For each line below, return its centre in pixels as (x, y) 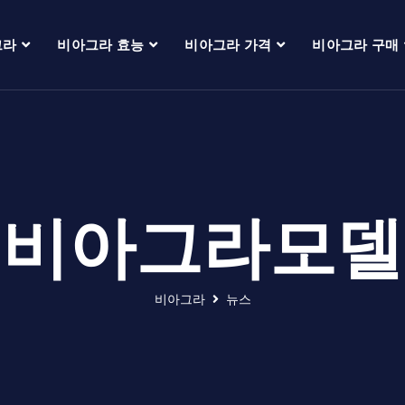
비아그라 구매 (356, 45)
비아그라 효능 (101, 45)
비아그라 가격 (228, 45)
